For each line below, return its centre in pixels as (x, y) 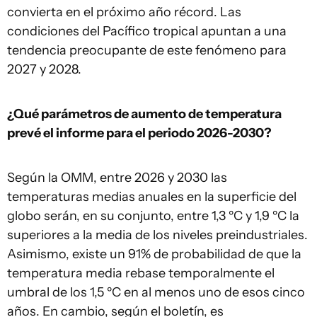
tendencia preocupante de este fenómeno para (147, 50)
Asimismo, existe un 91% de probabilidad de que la (154, 254)
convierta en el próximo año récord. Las (124, 12)
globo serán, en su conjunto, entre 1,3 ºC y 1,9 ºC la (153, 216)
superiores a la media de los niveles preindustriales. (157, 235)
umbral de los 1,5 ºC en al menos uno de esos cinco (156, 292)
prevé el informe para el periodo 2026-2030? (139, 133)
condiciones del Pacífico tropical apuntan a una (147, 31)
